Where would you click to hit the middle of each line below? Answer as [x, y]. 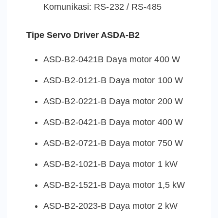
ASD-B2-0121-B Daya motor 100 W [113, 81]
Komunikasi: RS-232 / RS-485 [102, 7]
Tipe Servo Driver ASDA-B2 [83, 35]
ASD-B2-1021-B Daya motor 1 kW [110, 164]
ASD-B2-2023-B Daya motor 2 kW [110, 206]
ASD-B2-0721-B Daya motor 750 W [113, 143]
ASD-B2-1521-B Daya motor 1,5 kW [114, 185]
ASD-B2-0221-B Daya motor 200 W [113, 101]
